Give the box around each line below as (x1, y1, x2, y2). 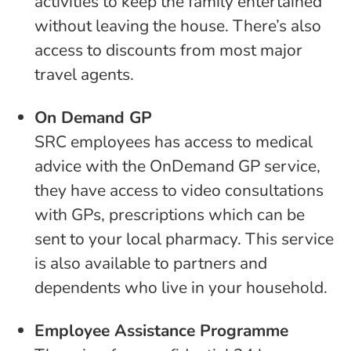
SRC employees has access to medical (34, 131, 313, 153)
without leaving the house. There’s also (34, 15, 321, 37)
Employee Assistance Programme (34, 320, 288, 342)
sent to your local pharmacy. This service (34, 228, 334, 250)
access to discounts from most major (34, 39, 302, 61)
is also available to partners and (34, 252, 267, 274)
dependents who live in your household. (34, 277, 327, 299)
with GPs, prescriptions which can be (34, 204, 305, 226)
